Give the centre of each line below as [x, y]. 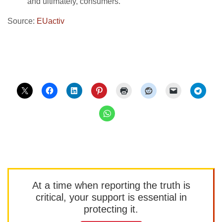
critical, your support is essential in [111, 197]
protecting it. [111, 209]
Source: [22, 21]
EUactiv [51, 21]
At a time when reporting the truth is [111, 185]
